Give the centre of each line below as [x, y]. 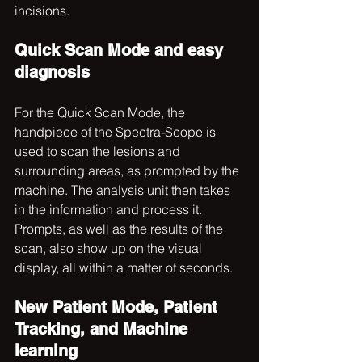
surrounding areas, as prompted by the [128, 170]
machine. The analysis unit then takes [124, 189]
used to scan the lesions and [99, 151]
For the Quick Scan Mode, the [101, 112]
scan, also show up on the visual [110, 248]
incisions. [44, 10]
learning [46, 350]
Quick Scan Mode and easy [121, 50]
